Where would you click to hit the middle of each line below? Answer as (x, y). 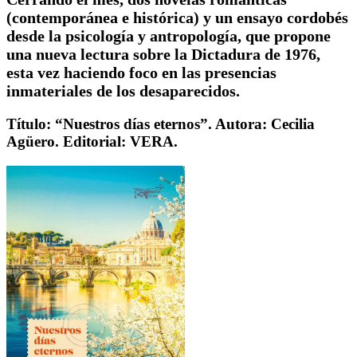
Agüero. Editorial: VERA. (92, 142)
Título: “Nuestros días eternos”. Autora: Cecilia (161, 124)
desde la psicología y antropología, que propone (169, 36)
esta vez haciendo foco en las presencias (141, 73)
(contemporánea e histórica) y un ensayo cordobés (177, 18)
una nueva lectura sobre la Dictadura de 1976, (163, 55)
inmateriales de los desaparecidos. (123, 91)
